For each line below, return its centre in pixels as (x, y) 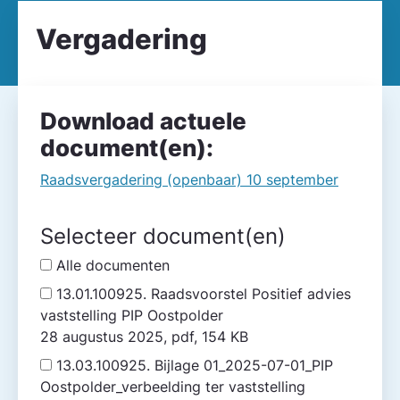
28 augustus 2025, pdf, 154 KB (225, 337)
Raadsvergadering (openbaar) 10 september (189, 179)
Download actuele (143, 121)
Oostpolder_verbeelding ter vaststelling (175, 387)
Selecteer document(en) (163, 236)
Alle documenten (113, 265)
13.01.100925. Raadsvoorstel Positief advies (204, 294)
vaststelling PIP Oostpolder (134, 315)
